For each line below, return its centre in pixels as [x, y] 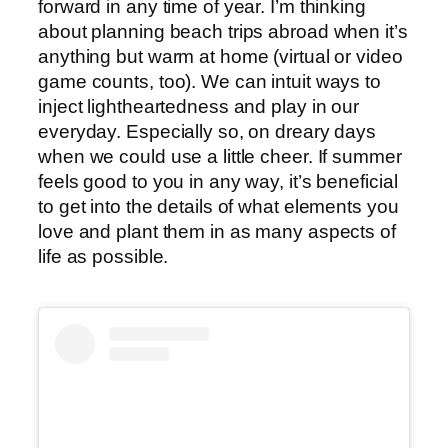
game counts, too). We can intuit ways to [209, 81]
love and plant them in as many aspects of [217, 231]
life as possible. [103, 256]
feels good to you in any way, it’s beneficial [218, 181]
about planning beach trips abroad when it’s [223, 31]
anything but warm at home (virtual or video [220, 56]
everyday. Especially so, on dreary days [207, 131]
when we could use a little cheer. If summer [220, 156]
